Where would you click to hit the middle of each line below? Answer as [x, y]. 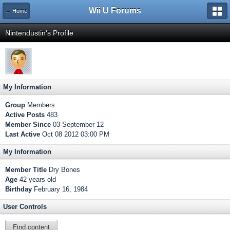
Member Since [28, 124]
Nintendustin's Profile [39, 33]
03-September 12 [77, 124]
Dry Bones [63, 170]
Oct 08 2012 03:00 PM [75, 134]
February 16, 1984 [61, 189]
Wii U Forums [115, 11]
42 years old [37, 179]
